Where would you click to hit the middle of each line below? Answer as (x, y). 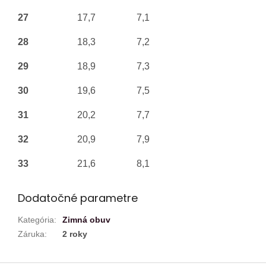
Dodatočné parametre (78, 198)
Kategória (36, 219)
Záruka (31, 234)
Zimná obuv (86, 219)
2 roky (75, 234)
